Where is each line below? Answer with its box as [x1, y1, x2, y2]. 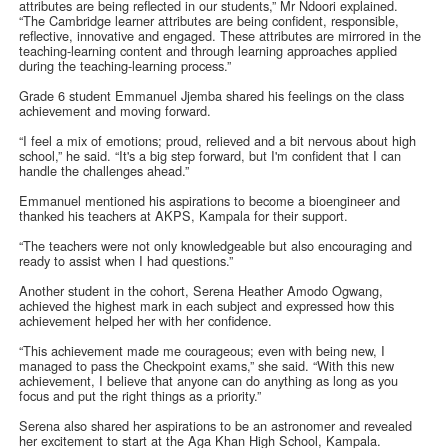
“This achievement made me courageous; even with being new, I [19, 341, 386, 361]
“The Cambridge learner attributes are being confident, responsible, [19, 11, 400, 31]
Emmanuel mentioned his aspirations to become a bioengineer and [19, 191, 401, 211]
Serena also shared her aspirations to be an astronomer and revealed [19, 416, 413, 436]
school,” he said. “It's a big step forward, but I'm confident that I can [19, 146, 402, 166]
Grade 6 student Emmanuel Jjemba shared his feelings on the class [19, 86, 405, 106]
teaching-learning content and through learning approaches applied [19, 41, 398, 61]
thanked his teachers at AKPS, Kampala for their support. [19, 206, 353, 226]
